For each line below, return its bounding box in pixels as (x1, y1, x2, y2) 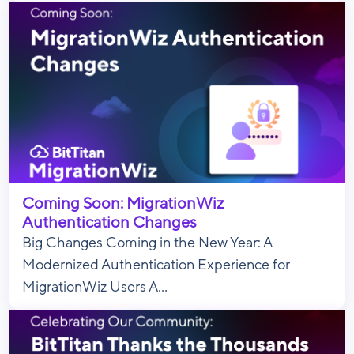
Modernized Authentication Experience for (22, 258, 290, 273)
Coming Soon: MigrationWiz (22, 195, 224, 213)
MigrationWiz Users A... (22, 280, 168, 295)
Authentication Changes (22, 214, 197, 232)
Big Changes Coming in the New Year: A (22, 235, 272, 250)
